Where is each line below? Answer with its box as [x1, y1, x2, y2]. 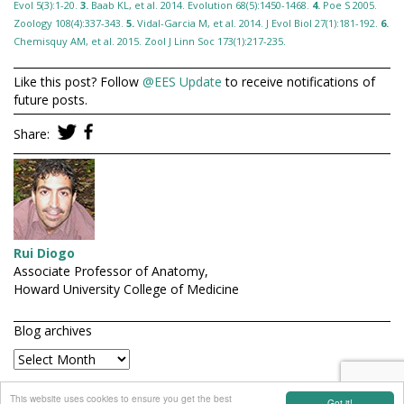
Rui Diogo [14, 244, 75, 262]
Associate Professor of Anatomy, [14, 262, 212, 280]
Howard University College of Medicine [14, 280, 239, 298]
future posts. [14, 91, 87, 109]
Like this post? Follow [14, 73, 142, 91]
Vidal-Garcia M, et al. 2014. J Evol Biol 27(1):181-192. [134, 16, 378, 31]
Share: [14, 124, 50, 142]
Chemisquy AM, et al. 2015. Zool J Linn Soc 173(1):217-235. [14, 34, 286, 49]
